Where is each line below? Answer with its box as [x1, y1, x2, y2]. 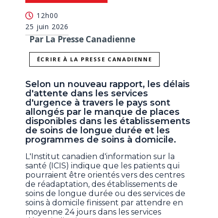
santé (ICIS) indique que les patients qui [25, 161, 180, 171]
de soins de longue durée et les [25, 125, 170, 136]
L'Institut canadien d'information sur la [25, 152, 175, 162]
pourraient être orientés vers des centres [25, 170, 185, 180]
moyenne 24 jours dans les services [25, 207, 162, 217]
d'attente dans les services [25, 88, 148, 99]
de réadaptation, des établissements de [25, 180, 178, 189]
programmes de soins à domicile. [25, 134, 177, 145]
